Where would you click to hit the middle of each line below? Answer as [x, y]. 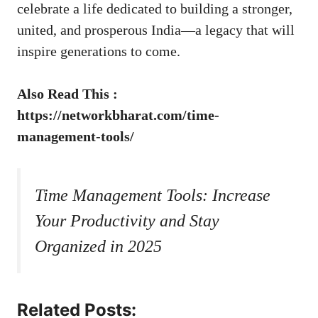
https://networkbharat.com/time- [118, 115]
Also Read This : [67, 93]
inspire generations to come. [99, 51]
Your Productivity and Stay [127, 220]
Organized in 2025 [98, 246]
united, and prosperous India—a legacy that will [156, 29]
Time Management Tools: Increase [153, 195]
